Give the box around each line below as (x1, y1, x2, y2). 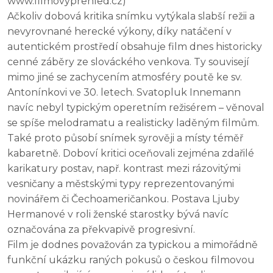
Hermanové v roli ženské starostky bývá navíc (7, 208, 229, 221)
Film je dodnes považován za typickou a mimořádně (7, 239, 258, 251)
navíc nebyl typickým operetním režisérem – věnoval (7, 102, 264, 114)
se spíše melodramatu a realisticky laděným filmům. (7, 117, 259, 129)
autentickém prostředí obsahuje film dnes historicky (7, 41, 262, 53)
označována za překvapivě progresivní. (7, 224, 195, 236)
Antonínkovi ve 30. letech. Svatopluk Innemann (7, 87, 241, 99)
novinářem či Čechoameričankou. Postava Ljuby (7, 193, 239, 205)
